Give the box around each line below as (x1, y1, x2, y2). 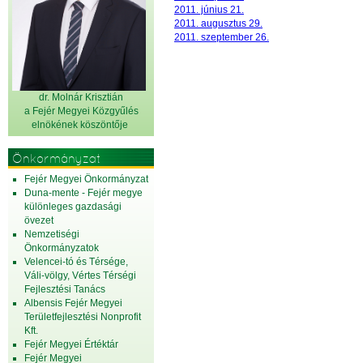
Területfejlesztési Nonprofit (24, 311, 141, 322)
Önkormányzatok (24, 242, 99, 254)
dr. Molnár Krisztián (39, 92, 123, 103)
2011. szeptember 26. (174, 32, 269, 43)
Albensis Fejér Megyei (24, 297, 122, 309)
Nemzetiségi (24, 228, 79, 240)
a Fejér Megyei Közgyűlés (23, 105, 139, 117)
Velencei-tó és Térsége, (24, 256, 128, 267)
